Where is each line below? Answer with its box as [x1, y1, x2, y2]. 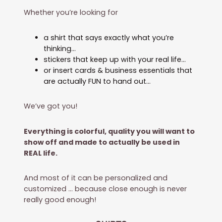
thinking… [44, 43, 76, 54]
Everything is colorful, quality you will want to [24, 126, 195, 136]
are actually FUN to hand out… [44, 76, 151, 86]
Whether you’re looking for [24, 7, 118, 18]
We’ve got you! [24, 101, 78, 111]
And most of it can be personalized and [24, 173, 168, 183]
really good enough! [24, 195, 97, 205]
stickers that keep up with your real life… [44, 54, 186, 64]
